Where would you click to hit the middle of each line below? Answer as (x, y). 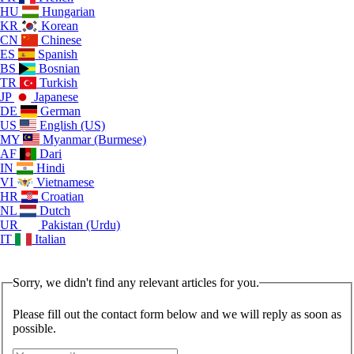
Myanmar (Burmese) (95, 139)
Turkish (59, 82)
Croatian (63, 196)
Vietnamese (66, 182)
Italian (51, 239)
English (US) (73, 125)
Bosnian (60, 68)
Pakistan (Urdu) (81, 224)
